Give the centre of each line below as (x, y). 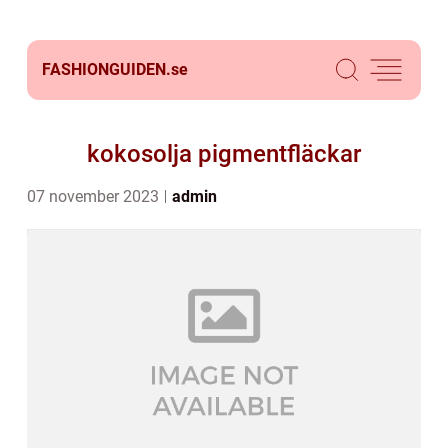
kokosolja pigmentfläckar (224, 154)
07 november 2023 (95, 196)
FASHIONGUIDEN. (106, 69)
